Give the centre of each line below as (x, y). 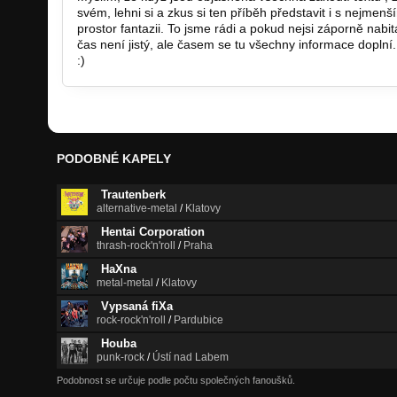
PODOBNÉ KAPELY (114, 158)
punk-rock (121, 357)
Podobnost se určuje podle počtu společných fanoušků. (176, 380)
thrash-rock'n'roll (136, 245)
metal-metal (125, 282)
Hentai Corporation (153, 231)
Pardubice (198, 319)
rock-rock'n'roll (131, 319)
